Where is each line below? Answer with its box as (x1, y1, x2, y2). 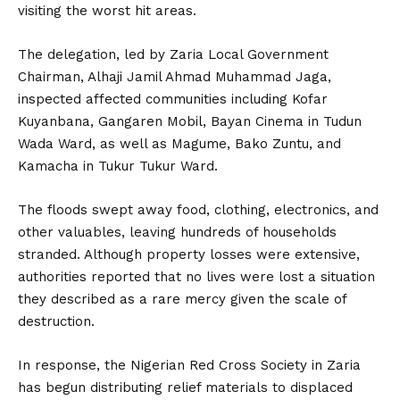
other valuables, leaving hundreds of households (18, 224, 337, 240)
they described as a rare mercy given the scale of (18, 291, 346, 307)
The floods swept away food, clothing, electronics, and (18, 202, 379, 218)
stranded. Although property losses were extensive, (18, 246, 360, 262)
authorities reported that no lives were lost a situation (18, 269, 375, 285)
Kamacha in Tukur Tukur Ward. (18, 158, 218, 174)
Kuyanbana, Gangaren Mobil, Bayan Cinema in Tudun (18, 113, 362, 129)
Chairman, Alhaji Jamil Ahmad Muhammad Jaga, (18, 69, 331, 85)
